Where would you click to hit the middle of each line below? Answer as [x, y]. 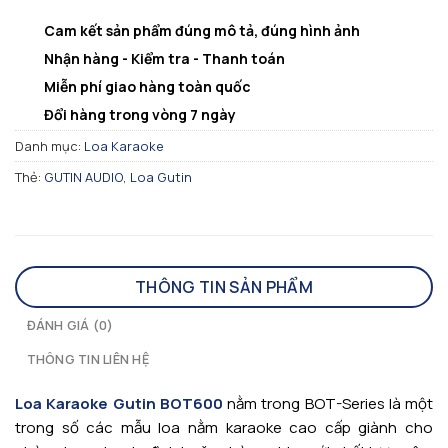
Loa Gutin [161, 177]
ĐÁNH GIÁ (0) [70, 325]
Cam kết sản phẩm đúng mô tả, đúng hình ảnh [201, 30]
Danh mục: [49, 146]
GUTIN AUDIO [83, 177]
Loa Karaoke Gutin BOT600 [119, 404]
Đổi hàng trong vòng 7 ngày [139, 114]
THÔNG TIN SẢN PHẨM [224, 287]
